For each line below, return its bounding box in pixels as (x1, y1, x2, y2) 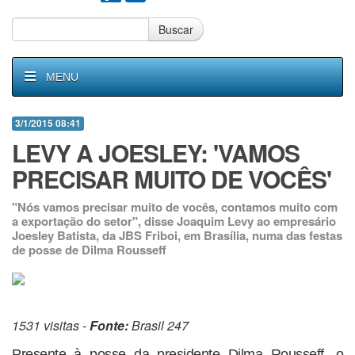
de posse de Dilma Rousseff (12, 241, 166, 258)
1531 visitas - (12, 316, 90, 334)
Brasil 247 (128, 316, 189, 334)
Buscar (158, 21, 193, 37)
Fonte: (90, 316, 128, 334)
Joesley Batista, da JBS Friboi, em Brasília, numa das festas (12, 227, 342, 244)
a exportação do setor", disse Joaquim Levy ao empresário (12, 212, 336, 230)
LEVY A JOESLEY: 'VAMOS (12, 136, 300, 170)
